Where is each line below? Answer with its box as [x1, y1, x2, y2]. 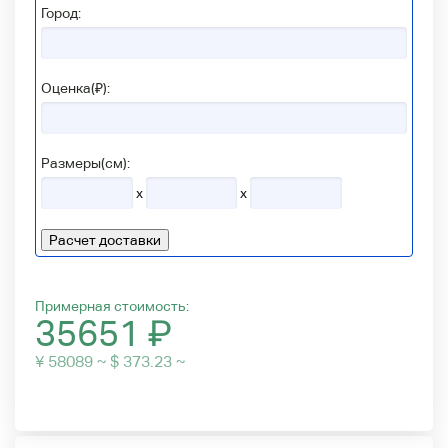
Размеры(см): [41, 154, 130, 171]
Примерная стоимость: [35, 297, 189, 314]
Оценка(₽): [41, 79, 110, 96]
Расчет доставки [49, 231, 161, 248]
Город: [41, 4, 81, 21]
